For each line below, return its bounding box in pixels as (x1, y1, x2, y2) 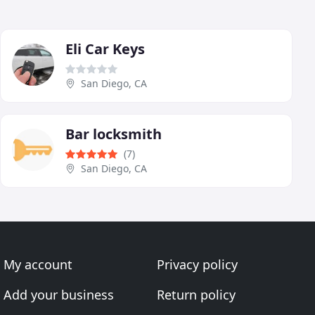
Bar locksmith (65, 124, 162, 143)
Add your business (4, 286, 115, 303)
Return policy (156, 286, 236, 303)
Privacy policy (156, 256, 238, 273)
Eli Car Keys (65, 39, 145, 58)
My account (4, 256, 73, 273)
